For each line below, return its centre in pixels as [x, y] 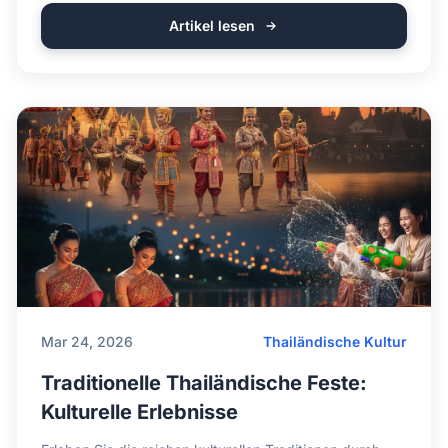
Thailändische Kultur [335, 341]
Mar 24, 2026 [87, 341]
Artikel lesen [212, 25]
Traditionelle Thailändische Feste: [204, 383]
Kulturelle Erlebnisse [139, 412]
